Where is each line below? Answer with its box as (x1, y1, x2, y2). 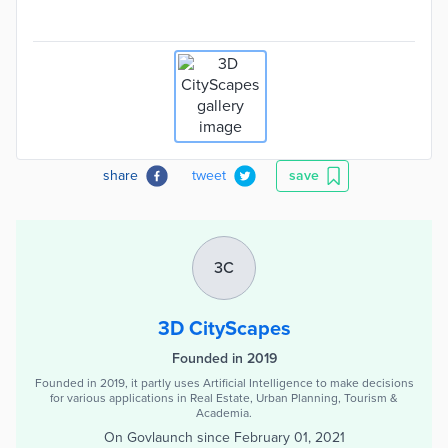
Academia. (196, 406, 252, 420)
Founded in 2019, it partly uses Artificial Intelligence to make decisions (34, 376, 414, 390)
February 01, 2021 (233, 429, 345, 446)
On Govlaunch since (103, 429, 230, 446)
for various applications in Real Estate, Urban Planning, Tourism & (50, 391, 398, 405)
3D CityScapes (157, 317, 291, 341)
